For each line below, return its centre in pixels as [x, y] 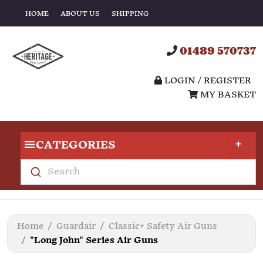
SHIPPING [130, 14]
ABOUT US [80, 14]
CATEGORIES [76, 145]
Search [63, 172]
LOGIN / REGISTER [207, 81]
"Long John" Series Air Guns [94, 240]
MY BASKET [227, 95]
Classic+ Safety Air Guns [163, 226]
